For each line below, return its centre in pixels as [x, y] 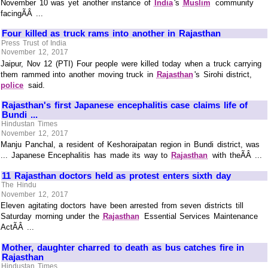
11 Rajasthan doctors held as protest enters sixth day [116, 175]
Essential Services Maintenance [200, 217]
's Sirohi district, [223, 74]
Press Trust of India [34, 43]
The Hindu [19, 185]
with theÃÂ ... [235, 156]
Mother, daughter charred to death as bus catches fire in [123, 247]
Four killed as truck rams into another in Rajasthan [111, 33]
